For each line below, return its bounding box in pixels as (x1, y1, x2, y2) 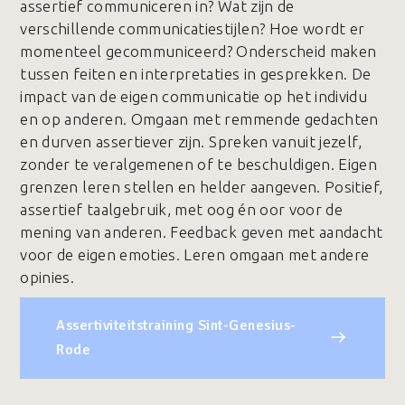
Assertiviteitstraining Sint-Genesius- (56, 316, 297, 334)
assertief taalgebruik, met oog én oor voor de (20, 201, 344, 218)
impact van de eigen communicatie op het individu (20, 88, 368, 105)
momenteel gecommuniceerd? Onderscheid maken (20, 42, 377, 60)
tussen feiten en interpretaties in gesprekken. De (20, 65, 372, 82)
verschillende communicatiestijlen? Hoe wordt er (20, 20, 365, 37)
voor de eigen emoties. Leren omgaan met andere (20, 246, 370, 263)
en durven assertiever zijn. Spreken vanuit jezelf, (20, 133, 362, 150)
